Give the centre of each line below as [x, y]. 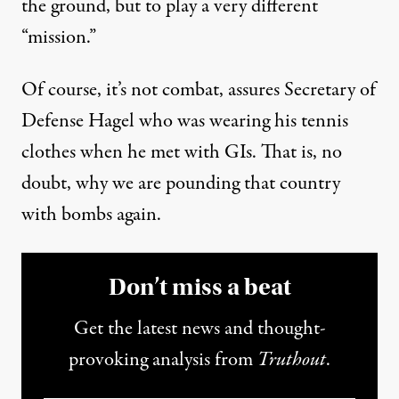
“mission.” [59, 37]
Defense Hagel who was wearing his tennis [185, 121]
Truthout [292, 360]
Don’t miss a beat [199, 287]
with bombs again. [91, 215]
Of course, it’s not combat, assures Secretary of [199, 90]
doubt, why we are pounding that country [181, 183]
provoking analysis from [163, 360]
